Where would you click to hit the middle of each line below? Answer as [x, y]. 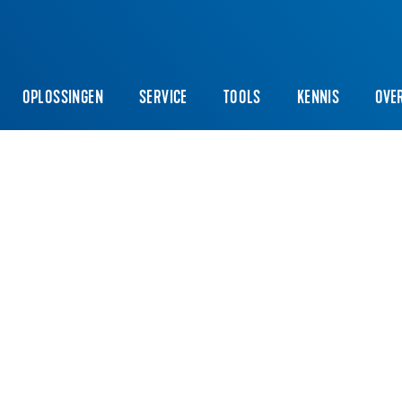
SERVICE [163, 99]
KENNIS [318, 99]
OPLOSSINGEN [63, 99]
